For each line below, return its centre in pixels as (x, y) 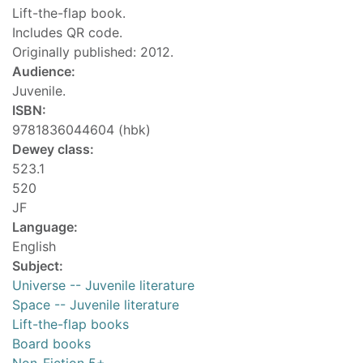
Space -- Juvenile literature (96, 305)
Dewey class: (53, 149)
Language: (45, 227)
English (34, 247)
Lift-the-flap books (70, 325)
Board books (51, 344)
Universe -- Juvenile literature (103, 286)
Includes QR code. (67, 33)
